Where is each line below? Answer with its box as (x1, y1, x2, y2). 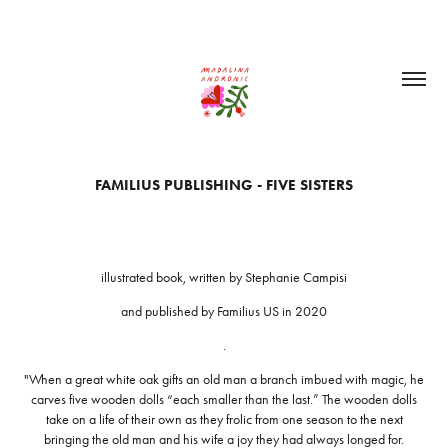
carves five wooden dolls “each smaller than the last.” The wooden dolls (31, 391, 417, 408)
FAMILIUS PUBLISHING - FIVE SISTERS (95, 176, 353, 194)
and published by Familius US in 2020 (121, 303, 327, 320)
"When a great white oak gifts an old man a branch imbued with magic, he (24, 371, 424, 388)
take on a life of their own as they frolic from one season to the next (45, 411, 403, 428)
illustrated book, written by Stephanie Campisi (101, 269, 347, 286)
